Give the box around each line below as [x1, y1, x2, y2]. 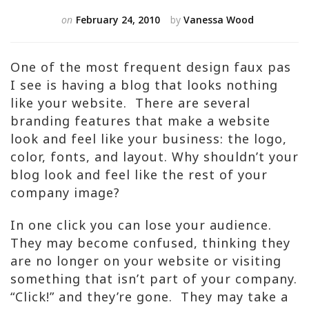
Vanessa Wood [183, 13, 254, 26]
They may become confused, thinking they [10, 235, 290, 251]
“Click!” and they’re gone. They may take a [10, 288, 288, 305]
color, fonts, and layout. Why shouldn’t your [10, 148, 299, 165]
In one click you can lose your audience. [10, 217, 272, 233]
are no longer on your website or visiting [10, 252, 281, 269]
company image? [10, 184, 120, 201]
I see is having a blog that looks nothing [10, 77, 278, 93]
